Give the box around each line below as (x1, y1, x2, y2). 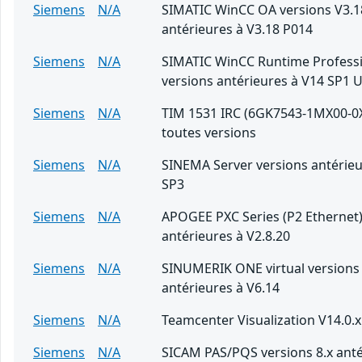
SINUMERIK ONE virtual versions (162, 259, 360, 278)
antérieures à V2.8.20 (162, 227, 290, 246)
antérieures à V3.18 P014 (162, 20, 313, 39)
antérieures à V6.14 (162, 279, 280, 297)
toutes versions (162, 124, 256, 142)
